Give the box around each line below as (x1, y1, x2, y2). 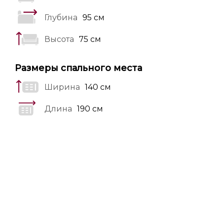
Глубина (44, 13, 77, 22)
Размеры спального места (15, 63, 142, 74)
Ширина (44, 82, 80, 92)
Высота (44, 35, 74, 44)
